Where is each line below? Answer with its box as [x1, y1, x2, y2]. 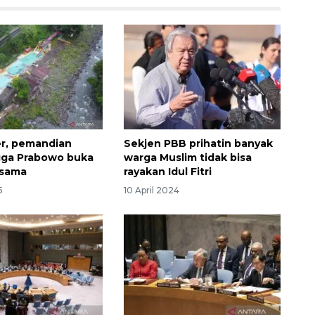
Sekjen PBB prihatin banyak [123, 137, 273, 150]
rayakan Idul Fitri [123, 165, 212, 179]
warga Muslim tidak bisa [123, 151, 252, 165]
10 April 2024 [123, 185, 179, 196]
